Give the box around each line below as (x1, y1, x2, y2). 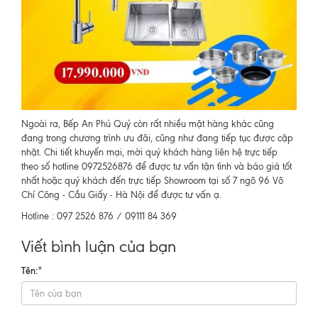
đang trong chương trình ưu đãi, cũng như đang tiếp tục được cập (21, 133, 293, 144)
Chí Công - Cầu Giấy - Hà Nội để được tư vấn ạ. (21, 190, 224, 201)
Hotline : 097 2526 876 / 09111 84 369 (21, 211, 177, 222)
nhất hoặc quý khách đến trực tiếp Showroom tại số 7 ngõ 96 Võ (21, 175, 283, 187)
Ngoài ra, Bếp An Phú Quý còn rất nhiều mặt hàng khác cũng (21, 119, 274, 130)
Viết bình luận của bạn (21, 237, 176, 257)
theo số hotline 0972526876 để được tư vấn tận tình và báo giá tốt (21, 161, 292, 172)
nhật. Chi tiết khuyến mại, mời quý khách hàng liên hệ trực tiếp (21, 147, 278, 158)
